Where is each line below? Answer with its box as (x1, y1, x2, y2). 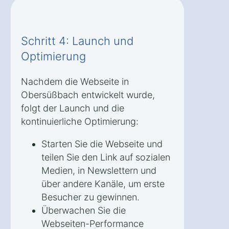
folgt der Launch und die (21, 102, 124, 113)
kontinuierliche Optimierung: (21, 116, 139, 127)
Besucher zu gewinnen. (41, 191, 140, 202)
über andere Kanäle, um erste (41, 178, 165, 189)
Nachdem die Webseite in (21, 76, 129, 87)
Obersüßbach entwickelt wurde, (21, 89, 155, 100)
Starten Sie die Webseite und (41, 138, 163, 149)
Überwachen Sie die (41, 204, 126, 216)
